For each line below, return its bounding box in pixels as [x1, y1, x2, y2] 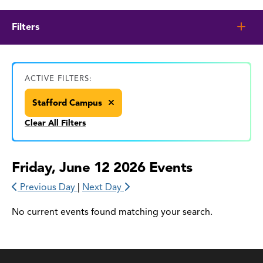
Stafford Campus [32, 97, 104, 108]
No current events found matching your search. [12, 205, 213, 218]
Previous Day [18, 181, 77, 193]
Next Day [82, 181, 124, 193]
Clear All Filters [25, 117, 86, 128]
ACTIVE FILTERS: [25, 73, 92, 83]
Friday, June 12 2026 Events [12, 158, 193, 176]
